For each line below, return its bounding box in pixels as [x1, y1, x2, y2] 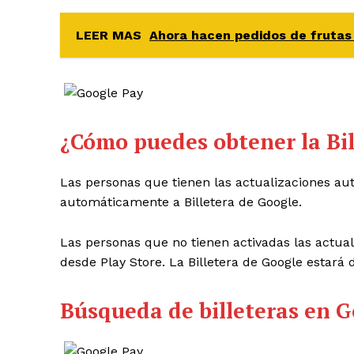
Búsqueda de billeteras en [60, 296, 336, 326]
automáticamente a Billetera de [60, 194, 258, 210]
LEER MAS [76, 28, 141, 43]
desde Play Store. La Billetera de [60, 254, 262, 270]
